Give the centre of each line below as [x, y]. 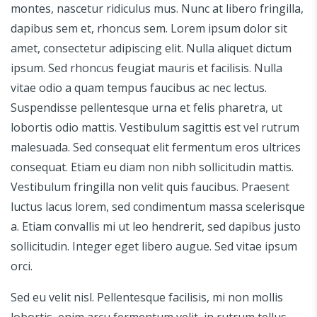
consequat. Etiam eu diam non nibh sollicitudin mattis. [152, 167]
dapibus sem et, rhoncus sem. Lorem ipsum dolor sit [149, 28]
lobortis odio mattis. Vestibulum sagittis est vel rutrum [155, 127]
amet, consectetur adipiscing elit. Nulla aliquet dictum [151, 48]
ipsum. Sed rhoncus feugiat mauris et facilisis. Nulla [146, 68]
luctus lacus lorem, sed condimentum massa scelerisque [158, 206]
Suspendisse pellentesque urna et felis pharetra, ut [146, 107]
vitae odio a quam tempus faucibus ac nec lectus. [139, 87]
